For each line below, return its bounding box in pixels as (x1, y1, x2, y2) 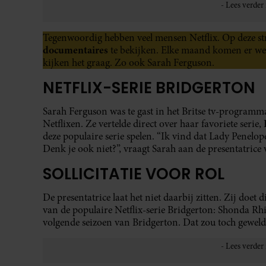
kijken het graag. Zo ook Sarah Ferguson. (43, 55, 217, 69)
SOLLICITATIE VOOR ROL (43, 163, 224, 185)
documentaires (43, 42, 108, 57)
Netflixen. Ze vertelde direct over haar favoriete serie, (43, 117, 264, 131)
